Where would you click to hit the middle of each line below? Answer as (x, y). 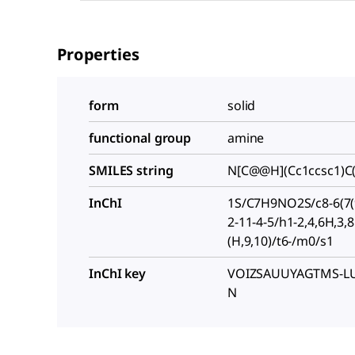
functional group (140, 137)
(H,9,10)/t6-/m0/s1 (281, 240)
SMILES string (131, 170)
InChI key (117, 273)
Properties (98, 54)
